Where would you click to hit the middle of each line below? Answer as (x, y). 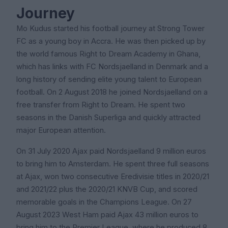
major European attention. (61, 131)
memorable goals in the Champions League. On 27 (104, 202)
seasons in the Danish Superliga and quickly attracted (108, 118)
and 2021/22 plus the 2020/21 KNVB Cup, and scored (107, 190)
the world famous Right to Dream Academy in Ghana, (108, 54)
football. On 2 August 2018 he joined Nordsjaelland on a (112, 92)
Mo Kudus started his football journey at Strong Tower (110, 29)
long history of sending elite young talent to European (109, 80)
